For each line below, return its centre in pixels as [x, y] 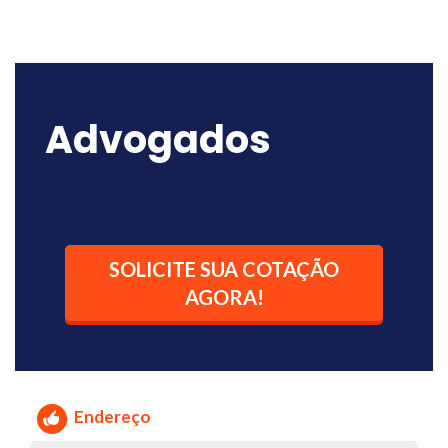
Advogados [158, 139]
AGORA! [224, 297]
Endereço [112, 416]
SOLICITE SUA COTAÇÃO [224, 269]
